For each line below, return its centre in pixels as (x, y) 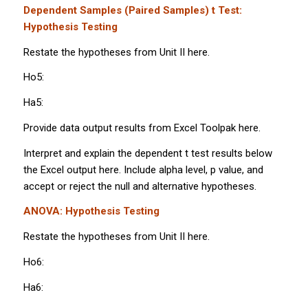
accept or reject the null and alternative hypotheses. (140, 186)
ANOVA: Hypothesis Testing (91, 211)
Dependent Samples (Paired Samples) (117, 10)
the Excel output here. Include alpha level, (117, 169)
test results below (230, 153)
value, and (239, 169)
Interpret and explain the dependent (104, 153)
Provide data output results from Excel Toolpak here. (142, 128)
